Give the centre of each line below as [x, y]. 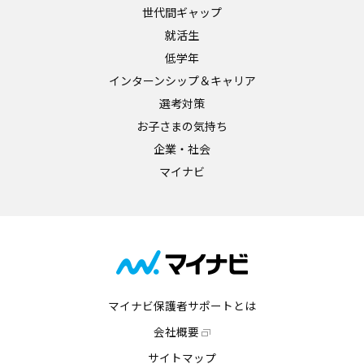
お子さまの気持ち [182, 126]
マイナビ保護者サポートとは [182, 307]
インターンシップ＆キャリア [182, 80]
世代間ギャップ [182, 12]
